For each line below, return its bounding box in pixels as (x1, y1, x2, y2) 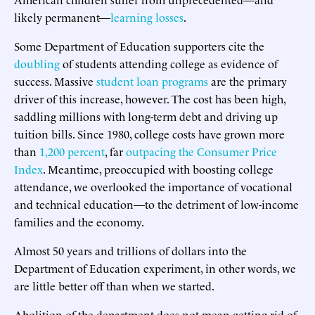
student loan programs (96, 72, 208, 89)
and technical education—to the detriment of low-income (14, 195, 299, 212)
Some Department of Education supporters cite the (14, 37, 264, 53)
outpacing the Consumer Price (126, 143, 277, 159)
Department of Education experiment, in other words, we (14, 259, 296, 276)
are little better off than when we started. (14, 277, 214, 293)
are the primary (208, 72, 287, 89)
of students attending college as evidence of (60, 55, 278, 71)
